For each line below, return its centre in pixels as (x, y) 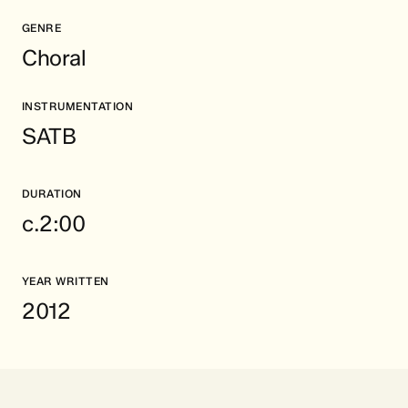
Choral (54, 58)
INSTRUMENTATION (78, 107)
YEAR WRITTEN (66, 281)
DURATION (52, 194)
